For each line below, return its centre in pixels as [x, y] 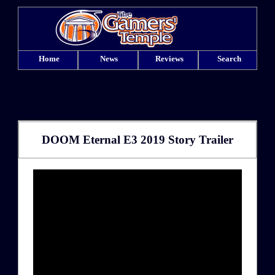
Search [229, 59]
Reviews [169, 59]
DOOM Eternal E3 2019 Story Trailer [137, 139]
